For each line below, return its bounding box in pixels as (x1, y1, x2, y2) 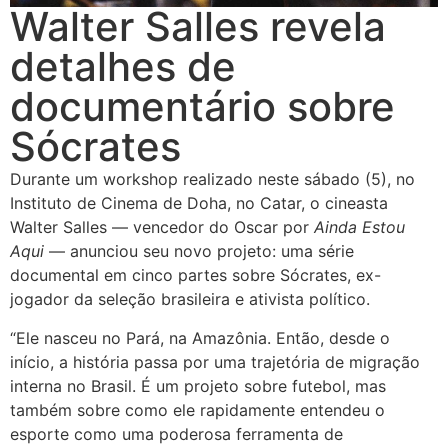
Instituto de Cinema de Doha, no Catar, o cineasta (10, 193, 388, 214)
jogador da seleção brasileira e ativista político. (10, 289, 370, 310)
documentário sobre (10, 82, 395, 132)
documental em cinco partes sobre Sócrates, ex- (10, 265, 381, 286)
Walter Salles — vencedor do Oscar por (10, 217, 314, 238)
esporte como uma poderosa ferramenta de (10, 423, 343, 444)
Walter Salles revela (10, 2, 386, 52)
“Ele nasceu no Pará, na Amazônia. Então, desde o (10, 327, 390, 348)
